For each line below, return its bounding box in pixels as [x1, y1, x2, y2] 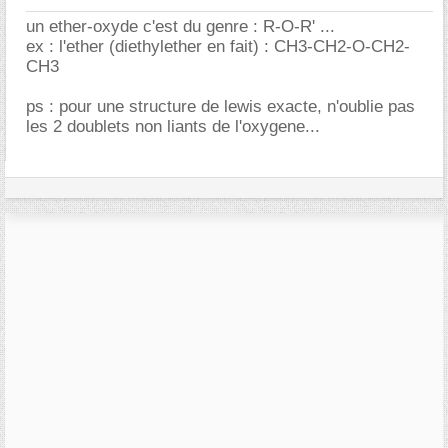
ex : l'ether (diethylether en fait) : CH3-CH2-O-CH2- [26, 37, 410, 56]
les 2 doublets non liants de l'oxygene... [26, 117, 320, 136]
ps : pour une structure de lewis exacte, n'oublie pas [26, 97, 415, 116]
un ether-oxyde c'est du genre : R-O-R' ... [26, 17, 335, 36]
